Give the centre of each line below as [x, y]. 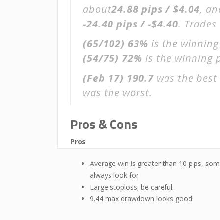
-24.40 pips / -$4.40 [131, 24]
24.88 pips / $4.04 [156, 9]
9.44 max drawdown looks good [141, 199]
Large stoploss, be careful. [132, 187]
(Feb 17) [103, 78]
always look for [114, 175]
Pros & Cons [104, 124]
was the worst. [118, 93]
